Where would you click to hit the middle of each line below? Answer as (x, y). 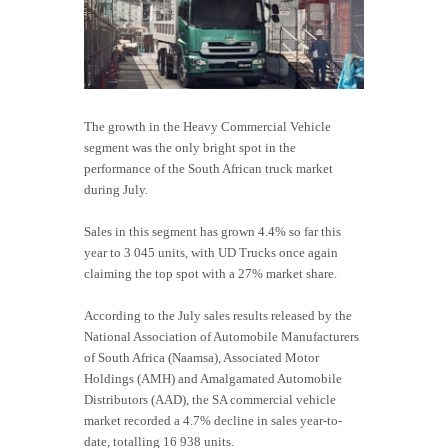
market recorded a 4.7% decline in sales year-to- (213, 421)
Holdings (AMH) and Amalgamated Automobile (213, 379)
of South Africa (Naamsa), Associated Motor (201, 358)
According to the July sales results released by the (218, 316)
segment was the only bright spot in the (190, 148)
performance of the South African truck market (208, 169)
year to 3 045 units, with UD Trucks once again (211, 253)
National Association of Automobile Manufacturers (221, 337)
